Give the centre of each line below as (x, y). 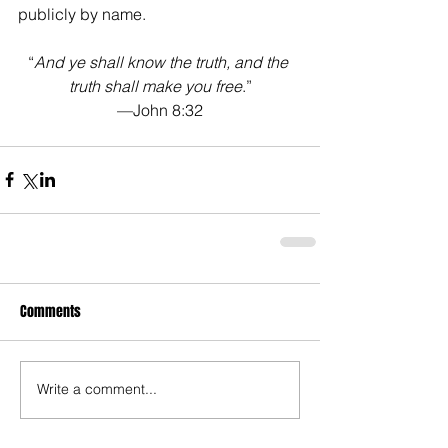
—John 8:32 (160, 109)
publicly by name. (82, 13)
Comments (50, 311)
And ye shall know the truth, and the (163, 61)
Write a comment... (97, 389)
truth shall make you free (155, 85)
